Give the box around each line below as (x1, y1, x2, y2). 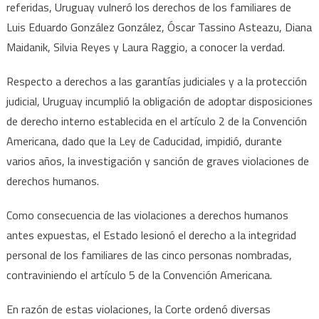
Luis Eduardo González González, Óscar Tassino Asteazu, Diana (6, 19, 312, 36)
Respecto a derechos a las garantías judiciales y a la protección (6, 73, 307, 90)
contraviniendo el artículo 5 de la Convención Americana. (6, 266, 272, 284)
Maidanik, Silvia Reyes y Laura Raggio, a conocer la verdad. (6, 38, 285, 56)
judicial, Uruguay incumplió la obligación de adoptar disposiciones (6, 93, 313, 110)
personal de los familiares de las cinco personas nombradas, (6, 246, 292, 264)
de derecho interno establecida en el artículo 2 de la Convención (6, 113, 307, 130)
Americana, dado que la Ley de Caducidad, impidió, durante (6, 132, 282, 150)
